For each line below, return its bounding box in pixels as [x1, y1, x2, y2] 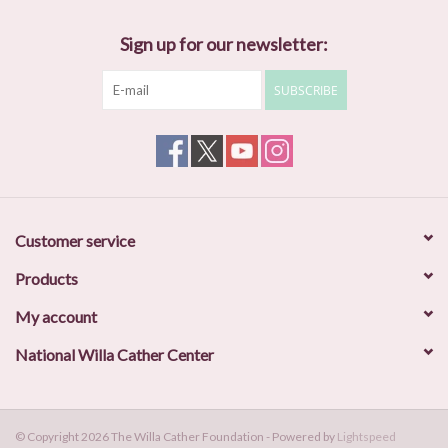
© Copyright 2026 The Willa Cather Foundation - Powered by [15, 429, 337, 445]
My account [15, 307, 97, 327]
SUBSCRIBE [273, 82, 338, 100]
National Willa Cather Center [15, 345, 214, 365]
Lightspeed [337, 429, 396, 445]
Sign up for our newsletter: [120, 33, 328, 56]
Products [15, 269, 78, 289]
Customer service [15, 231, 135, 251]
